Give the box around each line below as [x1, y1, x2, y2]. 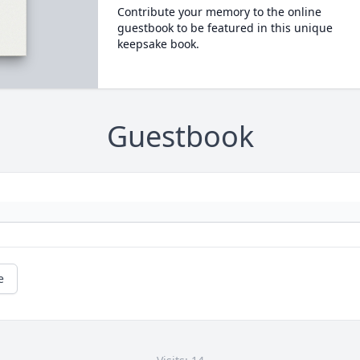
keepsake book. [117, 36, 199, 51]
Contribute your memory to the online [117, 4, 321, 19]
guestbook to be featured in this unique [117, 20, 333, 35]
